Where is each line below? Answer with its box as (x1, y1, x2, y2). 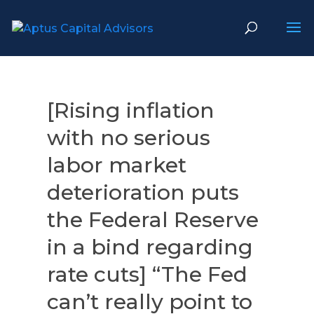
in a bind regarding (47, 234, 254, 260)
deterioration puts (47, 179, 240, 205)
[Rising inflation (47, 97, 215, 123)
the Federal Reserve (47, 207, 259, 233)
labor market (47, 152, 187, 178)
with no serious (47, 125, 211, 151)
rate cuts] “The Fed (47, 261, 248, 287)
